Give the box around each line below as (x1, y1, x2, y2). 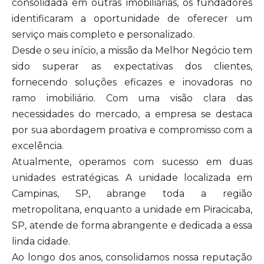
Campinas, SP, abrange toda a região (12, 188, 252, 199)
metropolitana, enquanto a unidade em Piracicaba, (12, 204, 252, 215)
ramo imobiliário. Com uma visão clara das (12, 93, 252, 104)
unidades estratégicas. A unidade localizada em (12, 172, 252, 183)
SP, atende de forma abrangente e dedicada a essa (12, 220, 252, 231)
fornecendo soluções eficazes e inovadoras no (12, 77, 252, 88)
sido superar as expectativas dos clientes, (12, 61, 252, 72)
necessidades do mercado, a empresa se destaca (12, 108, 252, 120)
